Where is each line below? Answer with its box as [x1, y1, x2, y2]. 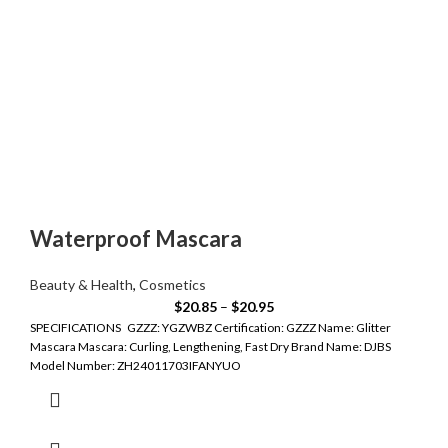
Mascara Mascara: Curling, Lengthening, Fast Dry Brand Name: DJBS [30, 339, 391, 355]
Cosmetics [139, 276, 206, 294]
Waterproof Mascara [30, 225, 242, 253]
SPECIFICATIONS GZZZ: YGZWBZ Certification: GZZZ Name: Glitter [30, 320, 391, 336]
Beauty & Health [30, 276, 133, 294]
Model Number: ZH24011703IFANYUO [30, 358, 241, 374]
